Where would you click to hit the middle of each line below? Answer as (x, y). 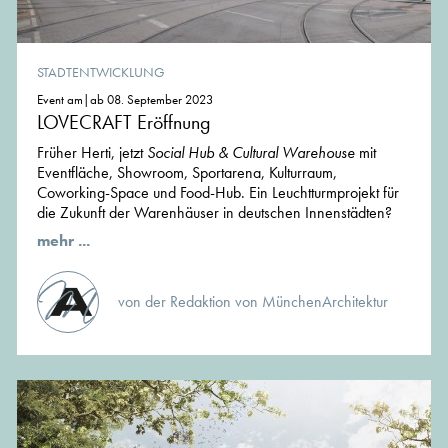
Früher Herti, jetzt (92, 153)
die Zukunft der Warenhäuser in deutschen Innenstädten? (214, 213)
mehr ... (63, 241)
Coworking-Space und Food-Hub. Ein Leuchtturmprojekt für (218, 193)
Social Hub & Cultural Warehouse (251, 153)
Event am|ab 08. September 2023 (125, 100)
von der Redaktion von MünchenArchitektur (253, 302)
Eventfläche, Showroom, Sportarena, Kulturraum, (187, 173)
